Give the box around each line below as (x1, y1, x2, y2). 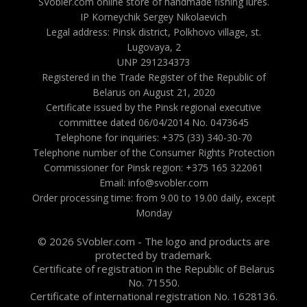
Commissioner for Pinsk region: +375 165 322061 (44, 161, 263, 174)
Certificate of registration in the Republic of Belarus (32, 262, 275, 275)
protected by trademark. (95, 248, 212, 262)
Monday (135, 206, 172, 219)
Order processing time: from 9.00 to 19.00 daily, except (32, 191, 275, 204)
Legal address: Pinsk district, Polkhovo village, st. (46, 25, 261, 38)
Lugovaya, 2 (126, 40, 181, 53)
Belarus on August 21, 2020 (92, 86, 215, 99)
